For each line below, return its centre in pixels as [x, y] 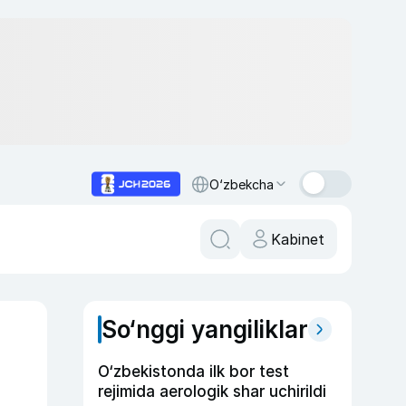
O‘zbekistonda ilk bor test [193, 372]
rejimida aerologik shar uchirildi [212, 391]
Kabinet [298, 239]
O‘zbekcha [242, 184]
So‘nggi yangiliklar [205, 329]
